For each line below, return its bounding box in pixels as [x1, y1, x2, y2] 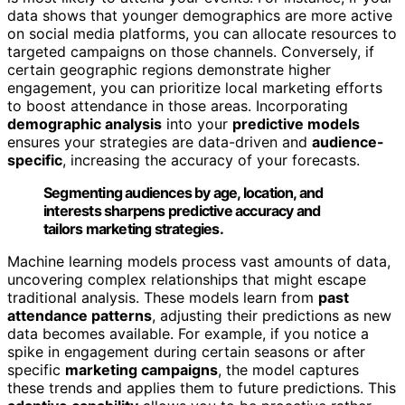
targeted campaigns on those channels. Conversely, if [7, 42, 374, 61]
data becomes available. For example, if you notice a [7, 324, 369, 343]
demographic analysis [7, 114, 162, 133]
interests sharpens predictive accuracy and [43, 201, 321, 220]
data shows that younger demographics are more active [7, 5, 392, 24]
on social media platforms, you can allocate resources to [7, 24, 397, 42]
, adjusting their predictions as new [152, 306, 391, 325]
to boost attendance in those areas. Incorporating [7, 96, 348, 115]
